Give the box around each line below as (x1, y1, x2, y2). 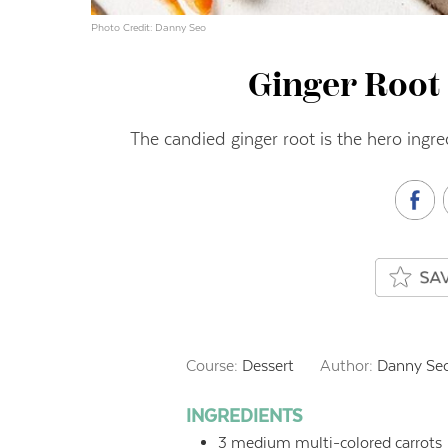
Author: (319, 356, 377, 376)
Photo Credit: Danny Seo (90, 20, 206, 34)
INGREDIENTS (186, 406, 303, 427)
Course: (186, 356, 243, 376)
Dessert (242, 356, 295, 376)
